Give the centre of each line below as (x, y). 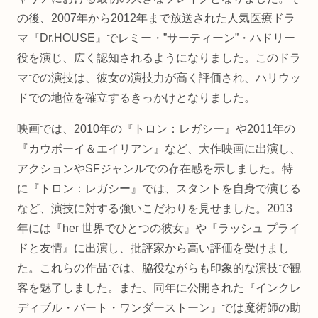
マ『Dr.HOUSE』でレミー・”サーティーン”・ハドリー (156, 38)
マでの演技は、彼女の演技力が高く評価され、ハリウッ (159, 78)
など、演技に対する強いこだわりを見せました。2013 (155, 209)
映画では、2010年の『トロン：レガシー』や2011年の (156, 129)
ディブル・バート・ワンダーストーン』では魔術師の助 (159, 308)
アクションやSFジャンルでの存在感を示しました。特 (155, 169)
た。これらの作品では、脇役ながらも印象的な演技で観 (159, 268)
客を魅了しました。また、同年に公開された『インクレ (159, 288)
